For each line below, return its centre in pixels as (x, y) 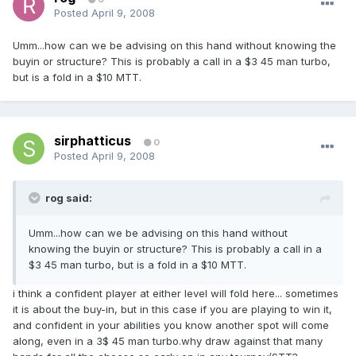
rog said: (69, 198)
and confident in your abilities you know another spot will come (171, 325)
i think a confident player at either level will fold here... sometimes (176, 294)
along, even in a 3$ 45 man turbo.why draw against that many (168, 341)
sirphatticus (93, 141)
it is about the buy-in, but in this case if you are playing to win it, (172, 310)
